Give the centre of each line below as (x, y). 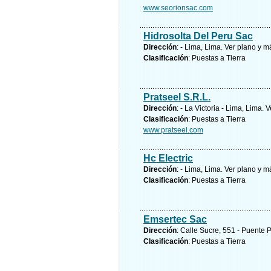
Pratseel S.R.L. (177, 97)
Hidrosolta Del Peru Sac (198, 36)
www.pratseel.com (173, 130)
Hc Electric (168, 158)
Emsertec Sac (175, 219)
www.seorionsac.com (178, 8)
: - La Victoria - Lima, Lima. (221, 108)
